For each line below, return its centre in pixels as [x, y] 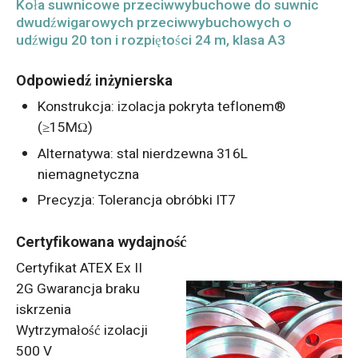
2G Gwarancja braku [78, 289]
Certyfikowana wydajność [101, 242]
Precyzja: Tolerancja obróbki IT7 [137, 200]
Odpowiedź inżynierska [94, 81]
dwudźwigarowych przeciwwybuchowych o [153, 23]
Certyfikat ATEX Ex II [79, 268]
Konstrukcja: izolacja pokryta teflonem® [162, 107]
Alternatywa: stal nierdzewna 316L [143, 153]
